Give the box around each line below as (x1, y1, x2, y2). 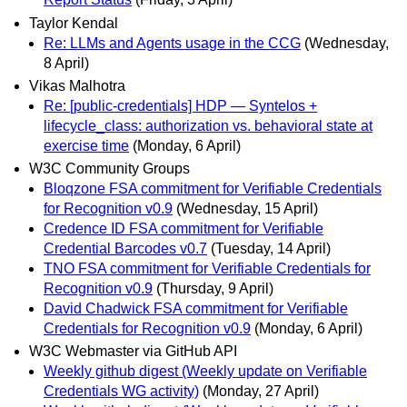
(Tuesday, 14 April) (211, 240, 331, 256)
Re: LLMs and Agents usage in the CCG (44, 35, 301, 51)
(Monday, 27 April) (203, 383, 319, 400)
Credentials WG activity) (44, 383, 199, 400)
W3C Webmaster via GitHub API (29, 343, 237, 360)
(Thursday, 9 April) (156, 280, 273, 296)
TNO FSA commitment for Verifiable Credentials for (44, 260, 371, 276)
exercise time (44, 137, 129, 154)
